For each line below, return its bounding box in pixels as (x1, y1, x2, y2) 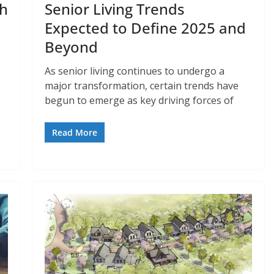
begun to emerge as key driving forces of (45, 93, 234, 107)
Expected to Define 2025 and (45, 17, 246, 38)
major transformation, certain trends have (45, 78, 239, 92)
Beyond (45, 36, 98, 57)
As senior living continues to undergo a (45, 64, 225, 78)
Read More (52, 126, 98, 138)
